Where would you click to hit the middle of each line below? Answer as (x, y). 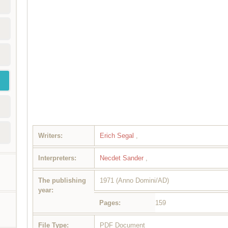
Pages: (110, 203)
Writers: (51, 136)
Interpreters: (58, 158)
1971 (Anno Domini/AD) (135, 181)
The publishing (62, 181)
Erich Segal (118, 136)
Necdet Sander (123, 158)
